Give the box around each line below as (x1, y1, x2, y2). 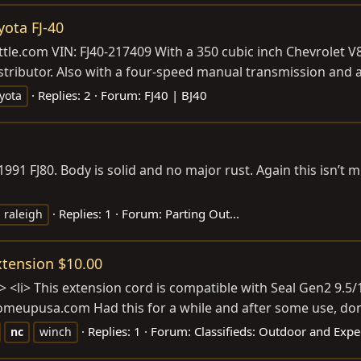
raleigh (4, 205, 43, 222)
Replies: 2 (38, 87, 91, 104)
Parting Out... (165, 205, 239, 222)
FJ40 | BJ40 (144, 87, 207, 104)
